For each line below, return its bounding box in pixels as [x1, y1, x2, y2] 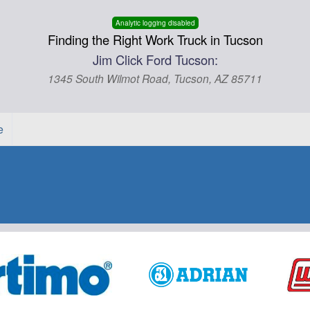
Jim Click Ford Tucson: [92, 51, 218, 69]
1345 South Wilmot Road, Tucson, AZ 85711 [48, 71, 262, 86]
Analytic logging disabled [115, 18, 195, 28]
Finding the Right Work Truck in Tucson [47, 30, 263, 48]
